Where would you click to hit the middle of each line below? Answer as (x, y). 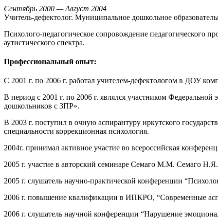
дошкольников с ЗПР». (42, 106)
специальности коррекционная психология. (76, 131)
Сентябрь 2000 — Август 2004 (55, 8)
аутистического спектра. (44, 42)
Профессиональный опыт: (50, 61)
